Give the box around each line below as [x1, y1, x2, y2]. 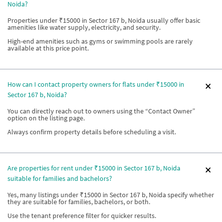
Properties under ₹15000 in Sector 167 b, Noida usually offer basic [7, 16, 200, 25]
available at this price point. [7, 44, 89, 53]
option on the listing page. [7, 113, 85, 122]
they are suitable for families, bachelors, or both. [7, 197, 150, 206]
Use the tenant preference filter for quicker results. [7, 211, 156, 220]
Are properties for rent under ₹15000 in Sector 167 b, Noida [7, 164, 180, 172]
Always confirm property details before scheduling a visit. [7, 127, 176, 136]
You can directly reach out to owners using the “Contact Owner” [7, 107, 195, 115]
